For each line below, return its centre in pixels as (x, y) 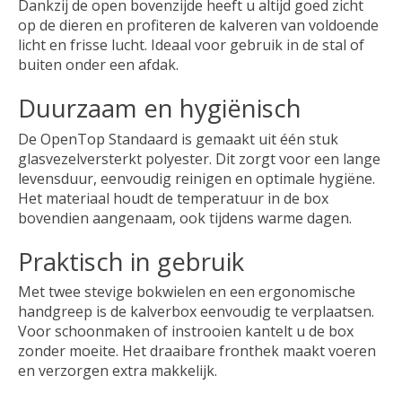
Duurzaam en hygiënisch (160, 107)
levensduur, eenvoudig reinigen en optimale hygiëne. (197, 178)
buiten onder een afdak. (98, 65)
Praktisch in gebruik (131, 261)
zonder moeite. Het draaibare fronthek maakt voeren (197, 351)
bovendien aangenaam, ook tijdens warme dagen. (185, 218)
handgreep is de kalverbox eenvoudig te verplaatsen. (196, 312)
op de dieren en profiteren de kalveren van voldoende (198, 26)
